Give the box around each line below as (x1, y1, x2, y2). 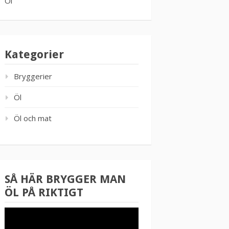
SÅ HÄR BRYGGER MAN (5, 173, 126, 186)
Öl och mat (14, 113, 52, 123)
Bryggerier (14, 71, 52, 81)
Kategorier (5, 48, 64, 61)
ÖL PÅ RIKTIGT (5, 186, 83, 199)
